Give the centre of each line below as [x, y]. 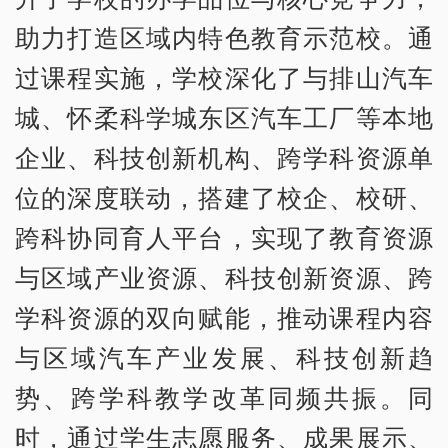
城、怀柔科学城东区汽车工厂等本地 [224, 116]
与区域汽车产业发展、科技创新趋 [224, 356]
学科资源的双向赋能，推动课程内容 [224, 316]
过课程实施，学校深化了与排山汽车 [224, 76]
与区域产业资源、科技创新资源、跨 [224, 276]
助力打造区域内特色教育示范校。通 [224, 36]
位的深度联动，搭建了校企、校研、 [224, 196]
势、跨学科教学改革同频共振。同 [224, 396]
